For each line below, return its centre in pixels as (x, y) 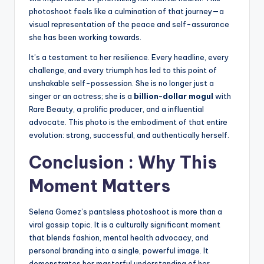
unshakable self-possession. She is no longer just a (121, 83)
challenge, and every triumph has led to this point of (123, 70)
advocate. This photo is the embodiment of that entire (128, 122)
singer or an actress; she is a (81, 96)
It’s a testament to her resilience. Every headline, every (129, 57)
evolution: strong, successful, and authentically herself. (129, 135)
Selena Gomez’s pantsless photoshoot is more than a (126, 212)
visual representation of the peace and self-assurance (129, 24)
